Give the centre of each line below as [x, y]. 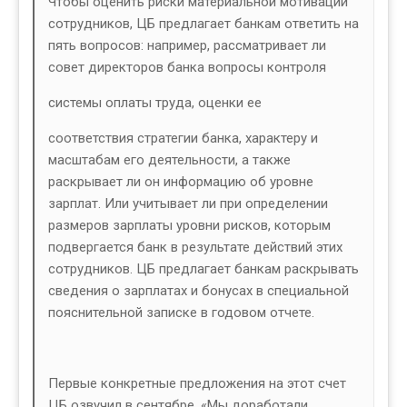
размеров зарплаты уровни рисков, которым [189, 226]
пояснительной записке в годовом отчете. [181, 313]
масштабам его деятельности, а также [169, 160]
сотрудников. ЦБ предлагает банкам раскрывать [203, 269]
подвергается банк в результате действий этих [195, 248]
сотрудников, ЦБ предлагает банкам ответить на [203, 24]
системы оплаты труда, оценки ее [155, 103]
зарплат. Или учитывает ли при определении [188, 204]
